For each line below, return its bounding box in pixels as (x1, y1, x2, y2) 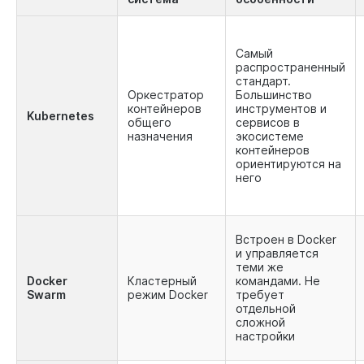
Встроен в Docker (236, 232, 336, 247)
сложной (236, 315, 285, 330)
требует (236, 288, 284, 302)
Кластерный (128, 274, 197, 288)
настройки (236, 329, 295, 344)
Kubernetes (27, 109, 94, 123)
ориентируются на (236, 157, 341, 171)
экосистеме (236, 129, 304, 144)
